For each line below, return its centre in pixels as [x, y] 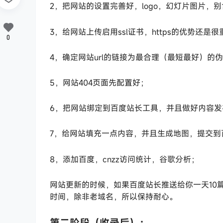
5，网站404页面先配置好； [99, 82]
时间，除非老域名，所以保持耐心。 [113, 196]
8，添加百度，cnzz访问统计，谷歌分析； [124, 159]
